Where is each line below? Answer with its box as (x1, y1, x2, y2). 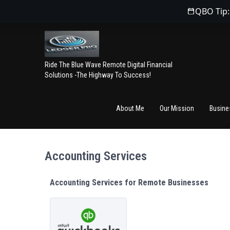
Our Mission (160, 104, 194, 112)
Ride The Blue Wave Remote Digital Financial (45, 61, 172, 69)
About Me (116, 104, 144, 112)
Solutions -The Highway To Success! (45, 71, 151, 79)
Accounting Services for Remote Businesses (50, 178, 208, 187)
